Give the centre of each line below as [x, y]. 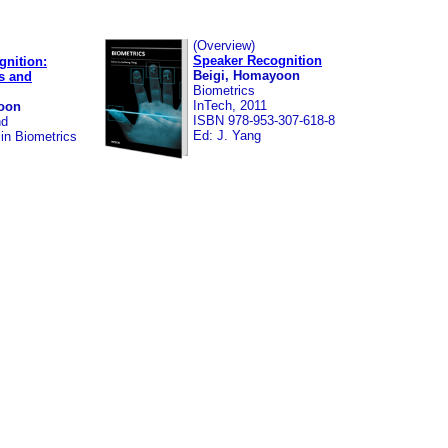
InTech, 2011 [230, 105]
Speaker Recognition [257, 60]
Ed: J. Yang [227, 135]
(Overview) [224, 45]
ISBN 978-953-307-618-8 [264, 120]
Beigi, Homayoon [246, 75]
